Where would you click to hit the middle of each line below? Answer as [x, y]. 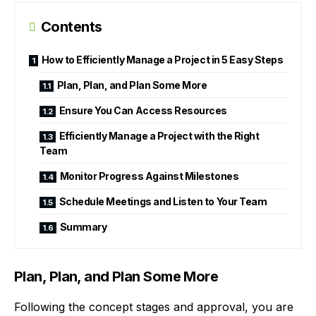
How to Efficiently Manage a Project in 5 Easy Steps [162, 59]
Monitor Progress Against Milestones [149, 176]
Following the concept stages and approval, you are [154, 306]
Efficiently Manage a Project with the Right [159, 135]
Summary [83, 226]
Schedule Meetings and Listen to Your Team [163, 201]
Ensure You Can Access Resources [143, 110]
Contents [72, 26]
